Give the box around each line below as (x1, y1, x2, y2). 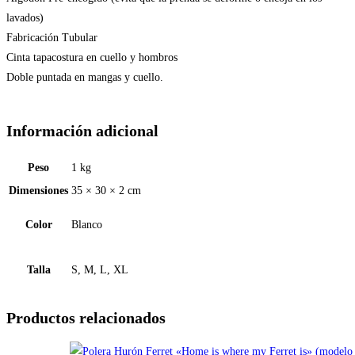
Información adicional (6, 122, 158, 140)
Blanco (71, 219, 102, 231)
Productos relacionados (6, 308, 166, 326)
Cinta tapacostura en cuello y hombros (6, 51, 177, 63)
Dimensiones (9, 185, 68, 197)
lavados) (6, 11, 44, 24)
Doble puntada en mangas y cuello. (6, 71, 163, 83)
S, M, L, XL (71, 264, 128, 277)
